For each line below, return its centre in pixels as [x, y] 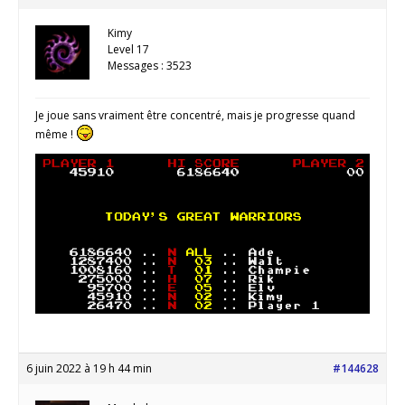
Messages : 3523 [150, 65]
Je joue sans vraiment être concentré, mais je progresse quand [195, 115]
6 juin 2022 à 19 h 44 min [89, 369]
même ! [56, 134]
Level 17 [128, 49]
